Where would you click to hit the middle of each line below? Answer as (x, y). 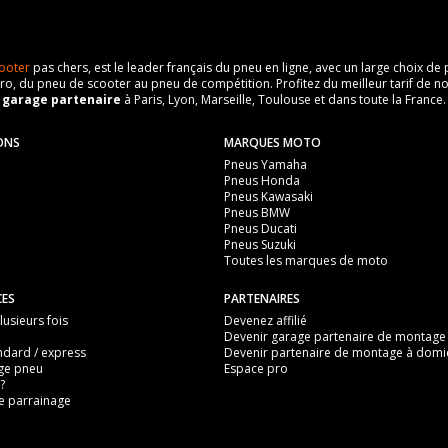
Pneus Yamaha (265, 164)
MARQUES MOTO (272, 142)
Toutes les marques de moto (306, 260)
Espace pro (256, 368)
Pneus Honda (262, 180)
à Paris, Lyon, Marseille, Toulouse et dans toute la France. (283, 99)
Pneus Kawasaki (268, 196)
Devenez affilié (265, 320)
